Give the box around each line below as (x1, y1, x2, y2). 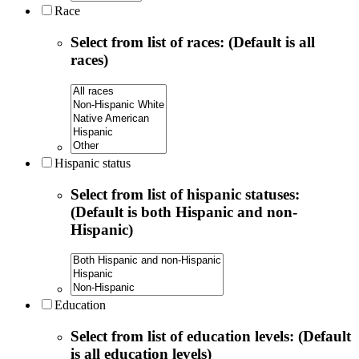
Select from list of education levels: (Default (71, 327, 351, 345)
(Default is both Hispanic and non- (71, 203, 297, 220)
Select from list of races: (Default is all (71, 34, 315, 51)
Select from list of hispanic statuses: (71, 185, 300, 203)
